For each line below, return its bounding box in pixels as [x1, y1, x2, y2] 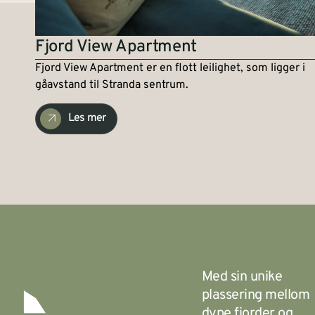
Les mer [68, 111, 106, 126]
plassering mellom [201, 286, 310, 305]
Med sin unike [201, 268, 283, 287]
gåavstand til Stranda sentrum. [35, 77, 188, 92]
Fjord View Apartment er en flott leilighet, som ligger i [35, 60, 305, 75]
